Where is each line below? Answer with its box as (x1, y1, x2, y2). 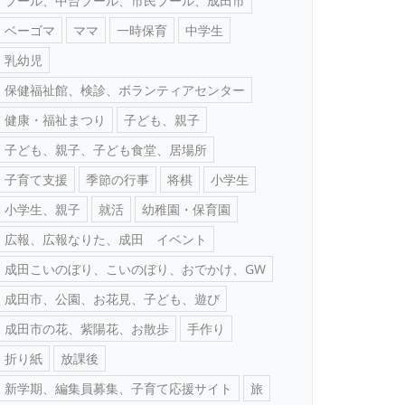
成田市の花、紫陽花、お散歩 (5, 319, 169, 337)
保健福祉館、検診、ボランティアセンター (5, 80, 245, 99)
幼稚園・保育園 (142, 200, 231, 218)
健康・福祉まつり (5, 110, 106, 128)
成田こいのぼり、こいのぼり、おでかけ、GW (5, 259, 266, 278)
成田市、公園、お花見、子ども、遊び (5, 289, 220, 307)
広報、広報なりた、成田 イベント (5, 230, 207, 248)
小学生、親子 (5, 200, 80, 218)
